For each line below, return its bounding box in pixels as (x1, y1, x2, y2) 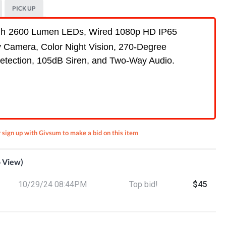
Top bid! (129, 180, 158, 189)
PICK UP (12, 5, 36, 12)
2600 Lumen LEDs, (8, 27, 89, 37)
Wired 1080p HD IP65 (88, 27, 177, 37)
